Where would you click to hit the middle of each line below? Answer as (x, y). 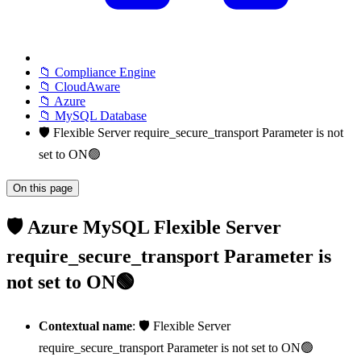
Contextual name (85, 326)
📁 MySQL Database (93, 116)
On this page (43, 188)
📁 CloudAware (79, 87)
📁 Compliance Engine (97, 72)
